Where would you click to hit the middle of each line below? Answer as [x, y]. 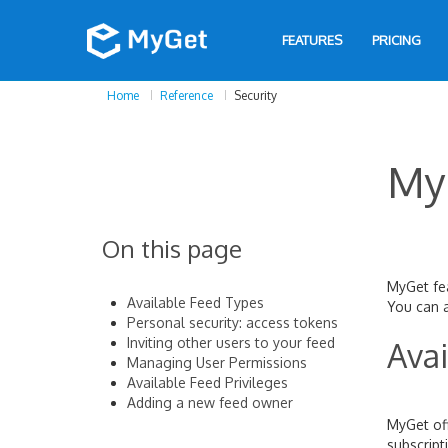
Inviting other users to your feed [231, 342]
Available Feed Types [195, 302]
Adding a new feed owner [210, 402]
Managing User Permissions [217, 362]
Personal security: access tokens [232, 322]
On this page [172, 248]
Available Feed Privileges [207, 382]
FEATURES [312, 40]
